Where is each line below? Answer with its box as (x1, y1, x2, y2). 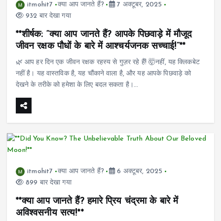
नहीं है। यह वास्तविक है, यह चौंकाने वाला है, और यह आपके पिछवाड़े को (15, 70, 191, 77)
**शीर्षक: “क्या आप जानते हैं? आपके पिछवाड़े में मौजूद (15, 29, 192, 39)
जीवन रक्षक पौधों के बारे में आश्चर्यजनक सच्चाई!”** (15, 41, 186, 51)
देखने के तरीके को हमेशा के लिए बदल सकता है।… (15, 81, 139, 89)
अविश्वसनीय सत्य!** (15, 208, 84, 218)
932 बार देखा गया (23, 12, 71, 20)
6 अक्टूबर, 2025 (115, 167, 163, 175)
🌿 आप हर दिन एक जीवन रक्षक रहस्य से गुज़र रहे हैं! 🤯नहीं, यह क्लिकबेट (15, 58, 200, 66)
